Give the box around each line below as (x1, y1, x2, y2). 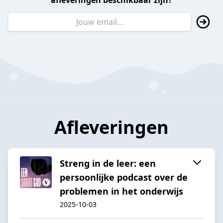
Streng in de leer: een (60, 157, 156, 169)
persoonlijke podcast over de (60, 171, 188, 183)
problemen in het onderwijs (60, 185, 183, 197)
